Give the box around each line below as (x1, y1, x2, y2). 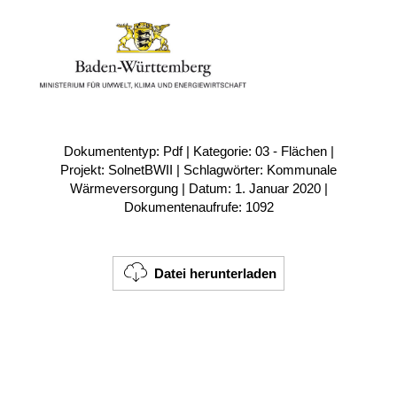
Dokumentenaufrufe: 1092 (123, 199, 274, 214)
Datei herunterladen (153, 265, 276, 281)
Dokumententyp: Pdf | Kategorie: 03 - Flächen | (63, 144, 334, 159)
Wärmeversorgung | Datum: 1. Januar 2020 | (69, 181, 328, 196)
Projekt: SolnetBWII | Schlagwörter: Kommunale (60, 162, 337, 177)
